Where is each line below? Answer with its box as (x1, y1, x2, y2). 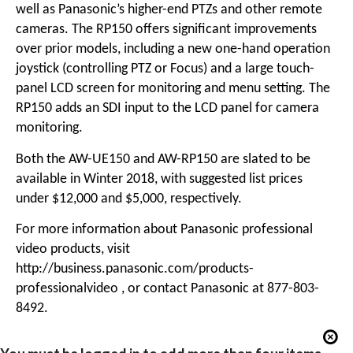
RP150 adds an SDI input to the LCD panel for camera (15, 101, 319, 117)
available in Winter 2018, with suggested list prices (15, 171, 303, 187)
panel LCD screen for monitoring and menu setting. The (15, 81, 330, 97)
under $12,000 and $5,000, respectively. (15, 191, 242, 206)
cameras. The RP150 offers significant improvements (15, 22, 317, 38)
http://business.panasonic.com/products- (15, 262, 254, 277)
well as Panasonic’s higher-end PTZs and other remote (15, 2, 322, 18)
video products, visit (15, 242, 130, 258)
